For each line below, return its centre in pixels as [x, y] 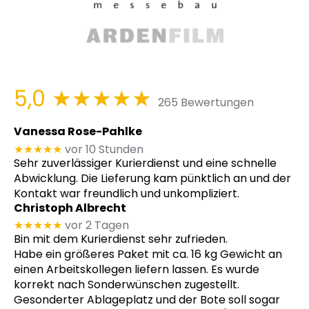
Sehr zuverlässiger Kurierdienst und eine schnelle [145, 163]
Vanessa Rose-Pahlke [78, 132]
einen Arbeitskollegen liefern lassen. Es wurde [137, 270]
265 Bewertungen [206, 103]
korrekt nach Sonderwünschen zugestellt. [127, 285]
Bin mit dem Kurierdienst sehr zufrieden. [121, 239]
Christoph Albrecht [70, 208]
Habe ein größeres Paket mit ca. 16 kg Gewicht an [148, 255]
